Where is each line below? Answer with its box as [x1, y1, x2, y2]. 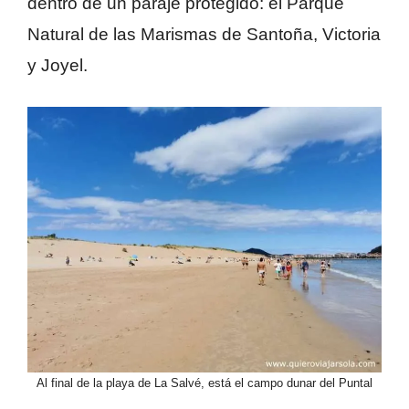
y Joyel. [27, 55, 88, 75]
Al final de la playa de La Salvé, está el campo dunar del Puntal [37, 376, 372, 391]
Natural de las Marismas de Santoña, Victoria [27, 24, 381, 44]
